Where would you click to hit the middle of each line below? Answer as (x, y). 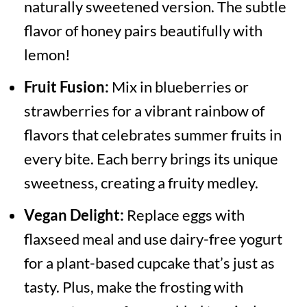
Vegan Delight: (74, 215)
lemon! (47, 55)
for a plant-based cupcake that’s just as (149, 263)
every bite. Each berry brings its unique (151, 159)
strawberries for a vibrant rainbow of (144, 111)
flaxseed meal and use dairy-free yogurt (153, 239)
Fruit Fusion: (66, 87)
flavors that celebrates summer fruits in (152, 135)
